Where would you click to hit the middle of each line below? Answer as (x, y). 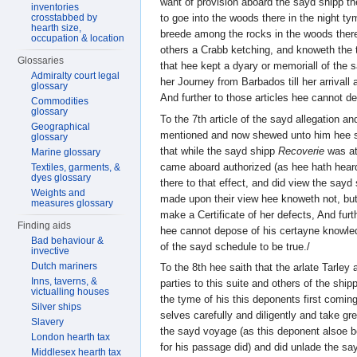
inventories (55, 7)
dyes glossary (61, 178)
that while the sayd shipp (219, 151)
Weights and (59, 193)
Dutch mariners (65, 266)
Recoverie (301, 151)
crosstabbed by (65, 18)
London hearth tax (71, 337)
